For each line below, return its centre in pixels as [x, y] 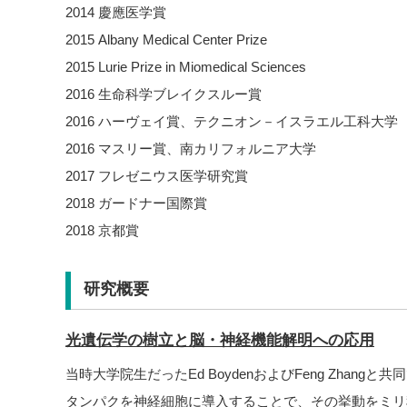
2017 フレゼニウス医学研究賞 [157, 176]
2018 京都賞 [102, 230]
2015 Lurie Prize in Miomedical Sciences [186, 67]
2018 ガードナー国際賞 [136, 203]
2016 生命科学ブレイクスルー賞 [164, 94]
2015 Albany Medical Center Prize [166, 40]
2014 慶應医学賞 [116, 12]
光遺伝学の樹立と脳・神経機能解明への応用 [220, 339]
